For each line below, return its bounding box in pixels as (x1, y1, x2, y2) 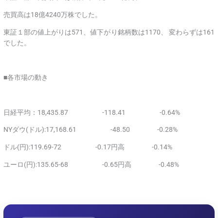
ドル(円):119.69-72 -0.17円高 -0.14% (3, 143, 173, 151)
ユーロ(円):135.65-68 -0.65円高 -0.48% (3, 160, 180, 168)
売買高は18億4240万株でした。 (3, 11, 102, 19)
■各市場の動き (3, 73, 49, 82)
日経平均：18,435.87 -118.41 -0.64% (3, 108, 181, 116)
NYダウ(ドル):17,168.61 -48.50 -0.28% (3, 126, 178, 134)
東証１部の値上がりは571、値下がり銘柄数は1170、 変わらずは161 (3, 28, 215, 36)
